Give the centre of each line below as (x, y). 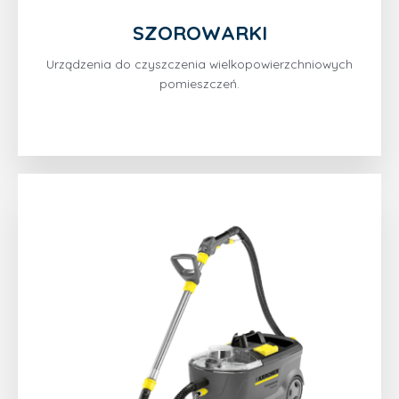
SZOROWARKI (199, 33)
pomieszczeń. (199, 84)
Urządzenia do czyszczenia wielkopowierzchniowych (199, 64)
